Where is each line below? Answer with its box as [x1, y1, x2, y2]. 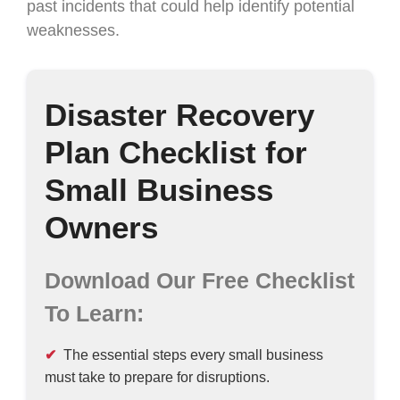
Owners [45, 210, 158, 245]
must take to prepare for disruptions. [45, 370, 270, 385]
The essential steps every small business [63, 347, 323, 362]
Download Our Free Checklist [45, 268, 354, 293]
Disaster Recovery [45, 97, 314, 132]
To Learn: [45, 301, 144, 326]
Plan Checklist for [45, 135, 307, 170]
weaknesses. [27, 21, 120, 39]
